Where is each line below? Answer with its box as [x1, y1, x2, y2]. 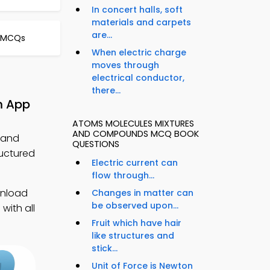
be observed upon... [92, 199, 178, 212]
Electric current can [92, 157, 178, 169]
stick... [92, 242, 118, 255]
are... [92, 29, 112, 42]
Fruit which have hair [92, 217, 181, 230]
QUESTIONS [72, 138, 119, 151]
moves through [92, 59, 159, 72]
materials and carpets [92, 16, 191, 29]
